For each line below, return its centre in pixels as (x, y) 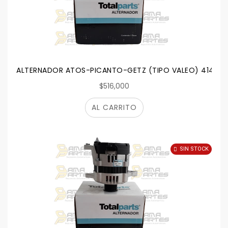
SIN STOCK (194, 149)
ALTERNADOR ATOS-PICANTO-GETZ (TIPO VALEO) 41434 (120, 70)
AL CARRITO (114, 107)
